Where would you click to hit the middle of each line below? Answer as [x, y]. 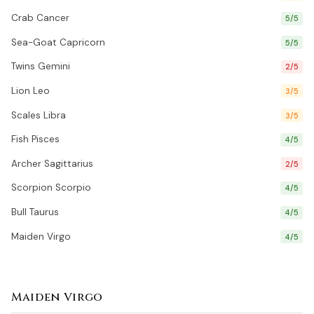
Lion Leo [30, 90]
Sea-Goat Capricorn [58, 42]
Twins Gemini [41, 67]
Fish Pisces [35, 139]
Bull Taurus [35, 212]
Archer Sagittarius [52, 163]
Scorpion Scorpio [51, 188]
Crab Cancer [40, 18]
